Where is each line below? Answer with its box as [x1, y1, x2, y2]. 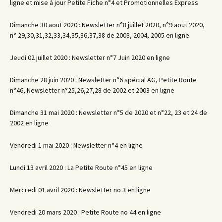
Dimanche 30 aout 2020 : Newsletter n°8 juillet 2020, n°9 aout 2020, [10, 20, 205, 29]
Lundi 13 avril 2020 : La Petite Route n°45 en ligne [10, 163, 153, 172]
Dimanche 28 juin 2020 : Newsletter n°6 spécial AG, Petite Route [10, 75, 197, 84]
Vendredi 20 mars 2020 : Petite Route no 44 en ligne [10, 207, 161, 217]
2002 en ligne [10, 118, 49, 127]
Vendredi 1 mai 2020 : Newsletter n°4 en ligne [10, 140, 143, 150]
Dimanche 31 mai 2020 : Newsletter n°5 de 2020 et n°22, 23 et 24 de [10, 108, 207, 117]
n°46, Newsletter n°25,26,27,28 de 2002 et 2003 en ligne [10, 85, 174, 95]
